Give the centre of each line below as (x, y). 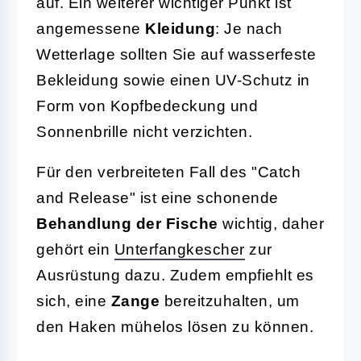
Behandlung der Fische (127, 223)
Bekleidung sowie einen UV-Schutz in (173, 80)
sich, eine (74, 301)
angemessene (91, 28)
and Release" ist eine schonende (158, 197)
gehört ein (75, 249)
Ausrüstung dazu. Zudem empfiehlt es (175, 275)
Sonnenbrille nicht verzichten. (144, 131)
